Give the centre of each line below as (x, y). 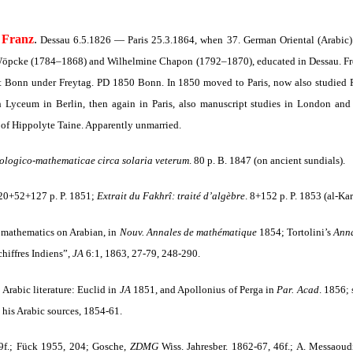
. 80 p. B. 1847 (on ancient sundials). (267, 160)
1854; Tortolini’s (295, 232)
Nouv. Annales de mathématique (188, 232)
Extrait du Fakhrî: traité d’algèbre (171, 196)
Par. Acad (298, 290)
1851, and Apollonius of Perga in (204, 290)
